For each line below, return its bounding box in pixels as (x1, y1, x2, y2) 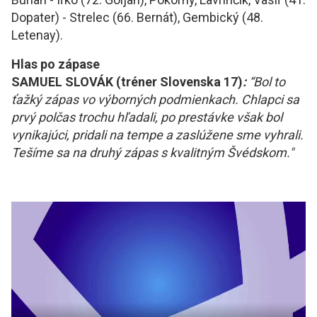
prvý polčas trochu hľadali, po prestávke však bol (11, 110, 282, 125)
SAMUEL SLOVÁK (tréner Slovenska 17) (11, 74, 243, 90)
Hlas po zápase (11, 57, 100, 72)
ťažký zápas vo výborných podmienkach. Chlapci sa (11, 92, 299, 108)
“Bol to (246, 74, 285, 90)
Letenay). (11, 28, 63, 43)
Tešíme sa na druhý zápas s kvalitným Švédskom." (11, 145, 294, 161)
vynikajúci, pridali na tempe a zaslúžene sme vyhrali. (11, 127, 304, 143)
